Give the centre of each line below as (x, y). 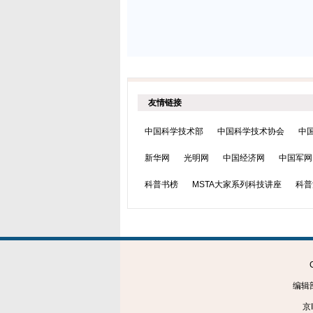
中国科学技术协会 (251, 131)
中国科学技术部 (174, 131)
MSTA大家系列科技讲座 (237, 184)
